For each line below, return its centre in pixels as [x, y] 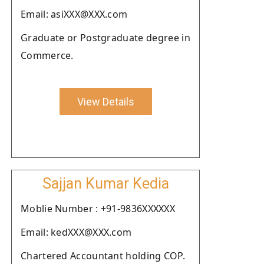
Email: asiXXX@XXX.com [74, 14]
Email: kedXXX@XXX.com [76, 232]
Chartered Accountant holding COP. [103, 256]
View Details [105, 101]
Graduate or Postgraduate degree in [105, 38]
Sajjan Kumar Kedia [105, 184]
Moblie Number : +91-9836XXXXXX [98, 209]
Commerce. [47, 55]
